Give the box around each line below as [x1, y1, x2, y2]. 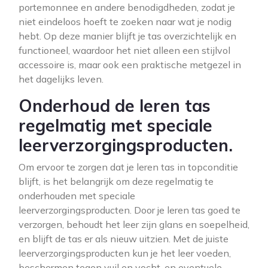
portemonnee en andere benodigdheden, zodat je [19, 1, 235, 13]
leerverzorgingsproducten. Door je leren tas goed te [19, 204, 240, 216]
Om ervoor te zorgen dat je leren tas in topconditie [19, 161, 238, 173]
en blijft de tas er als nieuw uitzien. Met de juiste [19, 233, 229, 245]
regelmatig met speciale [19, 115, 212, 136]
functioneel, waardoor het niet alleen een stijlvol [19, 44, 230, 56]
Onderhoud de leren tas [19, 95, 211, 116]
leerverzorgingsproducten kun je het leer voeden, [19, 247, 231, 259]
